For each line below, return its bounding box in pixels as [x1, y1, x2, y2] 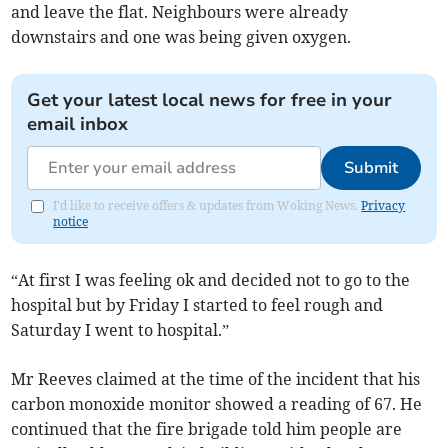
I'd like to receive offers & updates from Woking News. [53, 198, 362, 214]
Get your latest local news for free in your [27, 88, 393, 113]
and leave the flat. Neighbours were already [11, 2, 349, 23]
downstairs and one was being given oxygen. [11, 27, 352, 48]
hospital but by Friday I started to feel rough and [11, 295, 384, 316]
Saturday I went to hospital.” [11, 320, 234, 341]
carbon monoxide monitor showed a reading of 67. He [11, 394, 423, 415]
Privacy [361, 198, 406, 214]
